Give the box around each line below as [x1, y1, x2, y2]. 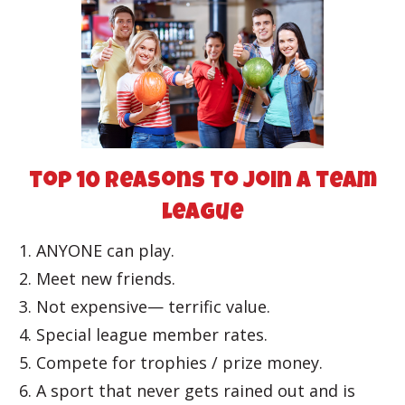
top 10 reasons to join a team [28, 171, 377, 193]
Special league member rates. [36, 324, 268, 345]
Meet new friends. [36, 268, 175, 289]
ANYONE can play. [36, 240, 174, 261]
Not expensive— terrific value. [36, 296, 270, 317]
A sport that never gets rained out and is [36, 380, 355, 401]
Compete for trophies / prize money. [36, 352, 323, 373]
